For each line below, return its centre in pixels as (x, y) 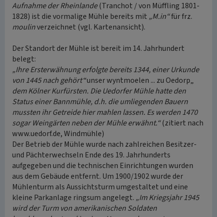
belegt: (24, 59)
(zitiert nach (182, 123)
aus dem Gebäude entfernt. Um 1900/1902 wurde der (98, 176)
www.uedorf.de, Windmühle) (58, 134)
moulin (24, 27)
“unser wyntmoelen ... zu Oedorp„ (139, 80)
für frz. (181, 16)
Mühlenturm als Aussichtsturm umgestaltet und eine (100, 187)
